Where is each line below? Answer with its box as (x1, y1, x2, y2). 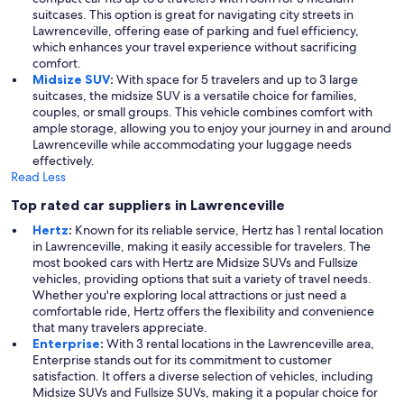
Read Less (11, 169, 66, 186)
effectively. (32, 152, 95, 170)
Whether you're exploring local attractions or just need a (32, 287, 346, 304)
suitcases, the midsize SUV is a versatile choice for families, (32, 87, 357, 105)
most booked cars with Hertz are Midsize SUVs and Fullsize (32, 254, 358, 271)
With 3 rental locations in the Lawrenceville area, (104, 335, 374, 353)
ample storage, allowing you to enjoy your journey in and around (32, 120, 391, 137)
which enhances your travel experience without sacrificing (32, 39, 357, 56)
